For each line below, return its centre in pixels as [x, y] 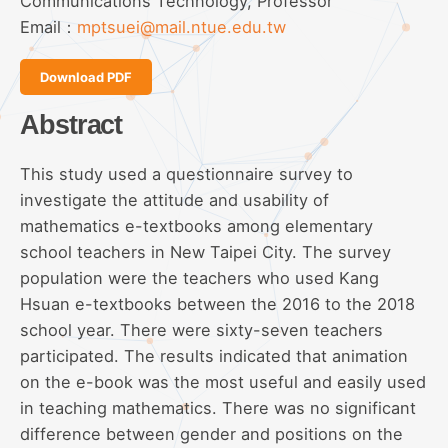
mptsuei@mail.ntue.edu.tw [181, 27]
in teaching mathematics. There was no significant [218, 407]
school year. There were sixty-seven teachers [201, 329]
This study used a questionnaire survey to [186, 173]
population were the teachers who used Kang [199, 277]
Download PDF [86, 76]
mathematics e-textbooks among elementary [196, 225]
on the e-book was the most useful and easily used [223, 381]
